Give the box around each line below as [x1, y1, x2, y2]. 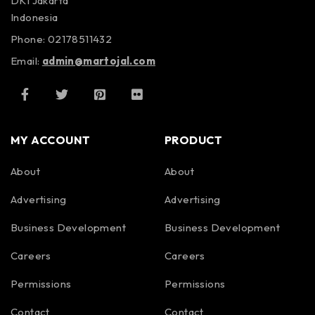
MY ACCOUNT [11, 133, 91, 148]
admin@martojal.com [41, 54, 156, 68]
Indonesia [11, 11, 58, 25]
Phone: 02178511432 [11, 32, 112, 46]
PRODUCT [165, 133, 223, 148]
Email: [11, 54, 42, 68]
